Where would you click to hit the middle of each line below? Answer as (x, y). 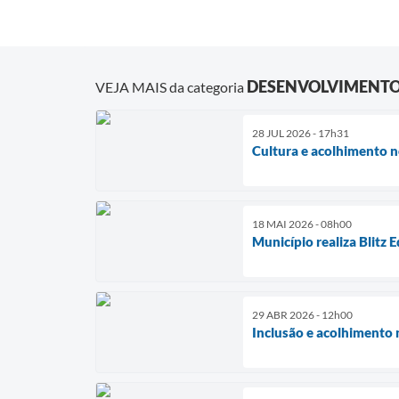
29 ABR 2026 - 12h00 (302, 315)
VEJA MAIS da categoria (171, 87)
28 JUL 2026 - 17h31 (301, 134)
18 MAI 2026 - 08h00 (302, 224)
